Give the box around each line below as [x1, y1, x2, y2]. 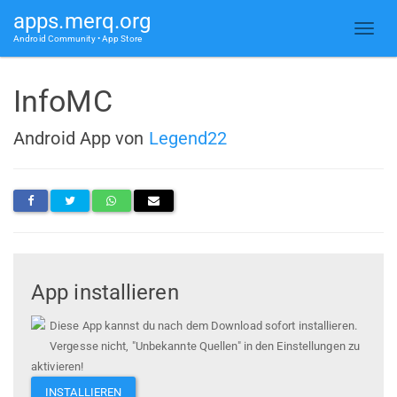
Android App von [13, 127, 149, 149]
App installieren [31, 280, 179, 306]
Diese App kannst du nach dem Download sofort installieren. [50, 319, 357, 333]
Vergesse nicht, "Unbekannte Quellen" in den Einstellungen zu [50, 339, 361, 354]
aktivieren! [31, 360, 84, 374]
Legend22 [148, 127, 228, 149]
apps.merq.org [13, 9, 152, 34]
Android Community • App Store [13, 34, 142, 43]
